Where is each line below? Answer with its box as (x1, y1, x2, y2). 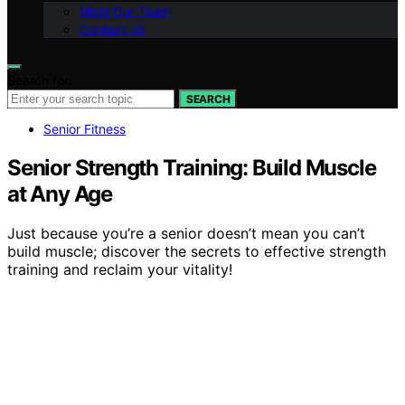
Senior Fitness (43, 120, 126, 137)
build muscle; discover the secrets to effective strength (7, 242, 386, 261)
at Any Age (7, 180, 113, 207)
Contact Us (80, 21, 146, 37)
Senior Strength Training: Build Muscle (7, 154, 376, 181)
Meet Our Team (80, 3, 171, 19)
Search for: (7, 71, 72, 88)
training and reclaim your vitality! (7, 260, 232, 279)
